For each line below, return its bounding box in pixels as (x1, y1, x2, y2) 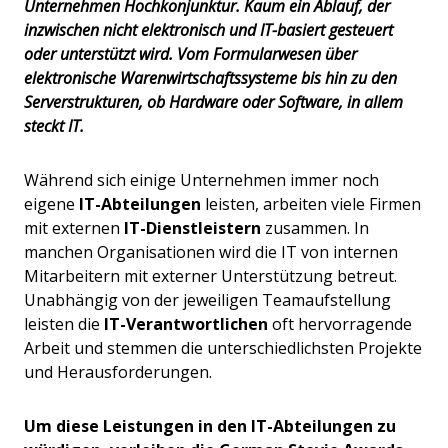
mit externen (24, 217, 124, 240)
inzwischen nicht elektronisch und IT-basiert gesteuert (24, 19, 393, 42)
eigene (24, 193, 79, 216)
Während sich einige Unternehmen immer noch (24, 169, 379, 192)
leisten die (24, 313, 104, 336)
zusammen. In (261, 217, 369, 240)
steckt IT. (24, 115, 84, 138)
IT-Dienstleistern (124, 217, 261, 240)
